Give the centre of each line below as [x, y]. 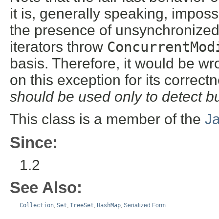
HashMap [109, 206]
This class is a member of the [107, 119]
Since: [34, 143]
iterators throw [58, 47]
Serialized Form [145, 206]
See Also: [46, 188]
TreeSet [82, 206]
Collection [37, 206]
